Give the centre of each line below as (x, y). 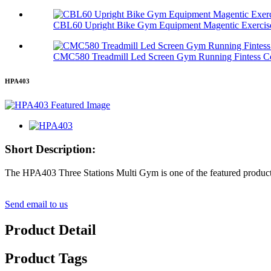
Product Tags (46, 258)
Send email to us (36, 204)
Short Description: (50, 149)
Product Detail (51, 230)
